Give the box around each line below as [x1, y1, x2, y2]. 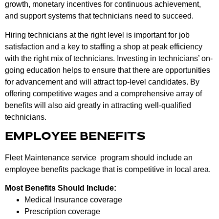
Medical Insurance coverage [24, 196, 122, 204]
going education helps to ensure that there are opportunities [5, 66, 210, 74]
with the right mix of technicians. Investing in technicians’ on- [5, 54, 213, 63]
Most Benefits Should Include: [5, 184, 116, 193]
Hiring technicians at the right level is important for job [5, 30, 190, 39]
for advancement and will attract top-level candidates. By [5, 77, 199, 86]
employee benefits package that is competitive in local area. [5, 165, 211, 174]
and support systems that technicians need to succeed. [5, 12, 194, 21]
